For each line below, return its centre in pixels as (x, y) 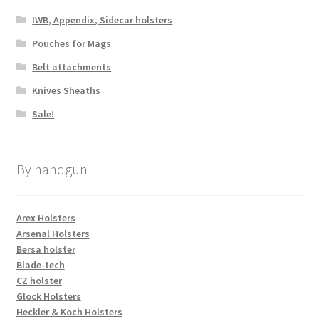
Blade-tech (40, 265)
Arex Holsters (46, 218)
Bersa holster (46, 249)
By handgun (52, 169)
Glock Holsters (48, 296)
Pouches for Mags (72, 44)
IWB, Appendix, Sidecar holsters (103, 20)
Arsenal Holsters (53, 233)
